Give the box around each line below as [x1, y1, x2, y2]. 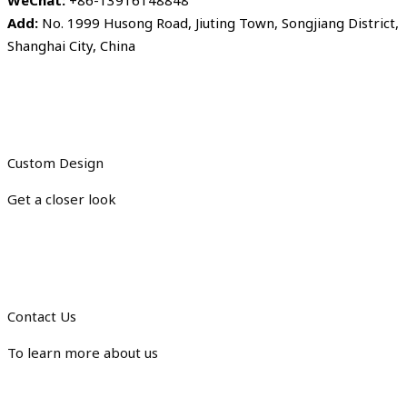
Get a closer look [7, 190, 116, 209]
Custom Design [7, 154, 104, 173]
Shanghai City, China [7, 36, 135, 55]
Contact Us [7, 307, 76, 326]
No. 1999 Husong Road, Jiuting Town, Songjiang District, [38, 14, 399, 33]
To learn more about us [7, 343, 158, 362]
